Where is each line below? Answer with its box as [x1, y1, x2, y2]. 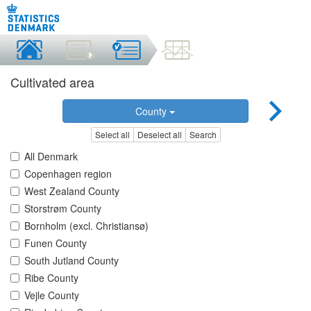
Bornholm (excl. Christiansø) [24, 219, 149, 233]
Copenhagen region [24, 167, 112, 181]
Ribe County [24, 271, 78, 285]
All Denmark [24, 149, 78, 164]
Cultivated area [10, 73, 94, 91]
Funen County [24, 236, 87, 251]
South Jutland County [24, 253, 119, 268]
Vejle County [24, 288, 79, 303]
